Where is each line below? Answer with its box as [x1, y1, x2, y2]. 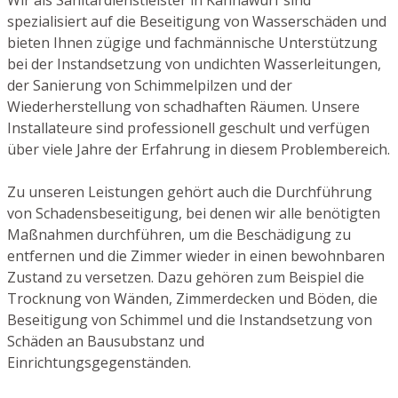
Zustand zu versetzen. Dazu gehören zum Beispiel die [7, 267, 364, 287]
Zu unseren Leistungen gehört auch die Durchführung [7, 181, 372, 202]
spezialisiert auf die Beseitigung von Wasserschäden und [7, 11, 386, 31]
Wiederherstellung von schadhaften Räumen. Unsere [7, 96, 360, 116]
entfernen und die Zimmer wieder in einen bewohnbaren [7, 245, 385, 266]
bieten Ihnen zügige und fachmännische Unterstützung [7, 32, 378, 52]
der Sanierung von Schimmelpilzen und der [7, 75, 292, 95]
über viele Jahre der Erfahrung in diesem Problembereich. [7, 139, 390, 159]
